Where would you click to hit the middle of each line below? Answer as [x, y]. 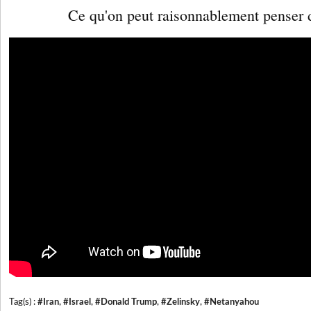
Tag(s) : [23, 302]
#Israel [77, 302]
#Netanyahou [232, 302]
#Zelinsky [180, 302]
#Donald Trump [126, 302]
